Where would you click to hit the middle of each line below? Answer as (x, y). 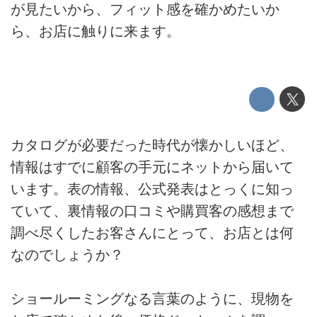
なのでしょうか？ (67, 254)
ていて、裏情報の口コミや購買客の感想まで (152, 211)
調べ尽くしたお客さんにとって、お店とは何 (152, 232)
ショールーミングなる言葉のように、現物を (152, 298)
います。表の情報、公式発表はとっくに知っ (152, 189)
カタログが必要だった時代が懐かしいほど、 (152, 145)
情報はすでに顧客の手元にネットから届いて (152, 167)
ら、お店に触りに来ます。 (96, 31)
